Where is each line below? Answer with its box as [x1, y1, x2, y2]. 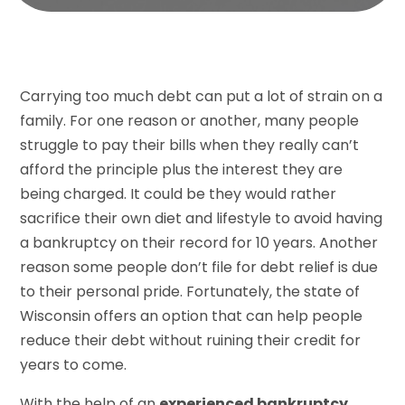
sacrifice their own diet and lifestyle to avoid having [20, 207, 383, 229]
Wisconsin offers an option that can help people [20, 305, 363, 326]
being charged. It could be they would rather [20, 183, 337, 204]
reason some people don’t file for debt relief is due [20, 256, 379, 278]
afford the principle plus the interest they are [20, 158, 344, 180]
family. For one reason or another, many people [20, 109, 360, 131]
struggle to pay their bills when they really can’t [20, 134, 360, 155]
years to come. [20, 353, 127, 375]
